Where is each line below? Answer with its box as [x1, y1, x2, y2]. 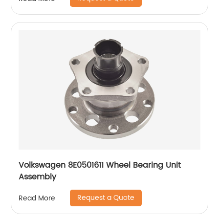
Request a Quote [77, 192, 135, 203]
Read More [19, 192, 56, 204]
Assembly [19, 171, 57, 183]
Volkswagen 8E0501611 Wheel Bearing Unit [19, 159, 181, 172]
